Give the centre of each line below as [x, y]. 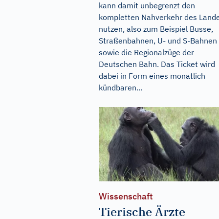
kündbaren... [120, 87]
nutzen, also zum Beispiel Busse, [156, 29]
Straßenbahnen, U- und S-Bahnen [158, 40]
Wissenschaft [126, 197]
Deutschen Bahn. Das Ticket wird [157, 64]
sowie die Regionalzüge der [146, 52]
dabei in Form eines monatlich [152, 76]
